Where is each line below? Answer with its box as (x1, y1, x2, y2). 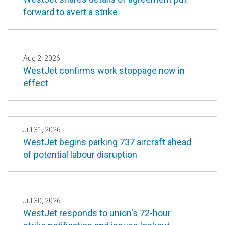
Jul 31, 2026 (23, 125, 61, 134)
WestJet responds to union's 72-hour (23, 207, 171, 218)
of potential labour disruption (23, 149, 137, 160)
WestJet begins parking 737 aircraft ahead (23, 136, 191, 147)
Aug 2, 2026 (23, 54, 60, 62)
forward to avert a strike (23, 6, 118, 17)
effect (23, 77, 48, 88)
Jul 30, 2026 (23, 196, 61, 205)
